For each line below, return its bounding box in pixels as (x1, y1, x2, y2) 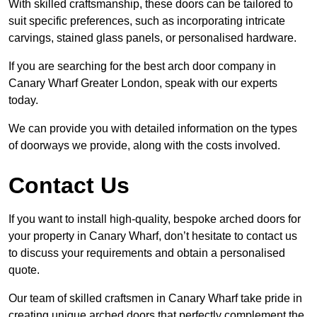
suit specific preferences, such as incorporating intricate (8, 14, 285, 27)
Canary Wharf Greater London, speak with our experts (8, 76, 277, 89)
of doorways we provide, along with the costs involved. (8, 139, 280, 151)
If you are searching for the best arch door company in (8, 59, 276, 72)
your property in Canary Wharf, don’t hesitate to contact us (8, 229, 297, 242)
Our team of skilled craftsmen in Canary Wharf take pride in (8, 292, 302, 304)
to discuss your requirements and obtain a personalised (8, 246, 285, 259)
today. (8, 93, 38, 106)
